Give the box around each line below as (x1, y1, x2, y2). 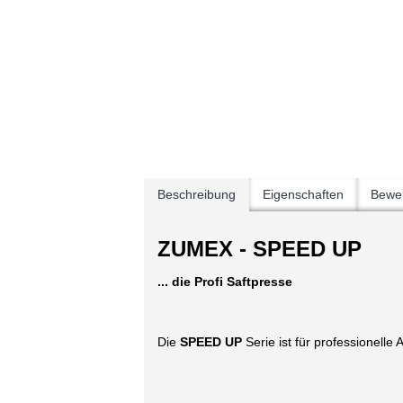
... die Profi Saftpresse (157, 273, 292, 289)
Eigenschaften (263, 187, 344, 201)
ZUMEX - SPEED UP (157, 237, 362, 261)
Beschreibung (157, 187, 236, 201)
